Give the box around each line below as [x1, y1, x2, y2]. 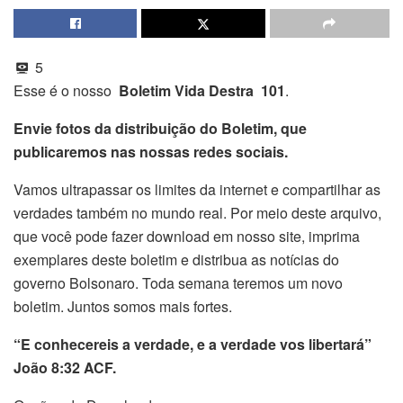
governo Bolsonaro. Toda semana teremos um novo [13, 273, 343, 294]
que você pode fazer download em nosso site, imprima [13, 226, 360, 247]
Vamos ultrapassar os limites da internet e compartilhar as [13, 179, 381, 201]
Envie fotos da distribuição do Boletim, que [13, 118, 307, 139]
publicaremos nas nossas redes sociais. [13, 141, 288, 163]
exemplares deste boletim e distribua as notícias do [13, 249, 339, 271]
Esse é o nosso [13, 80, 115, 102]
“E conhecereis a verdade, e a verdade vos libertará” [13, 334, 375, 355]
